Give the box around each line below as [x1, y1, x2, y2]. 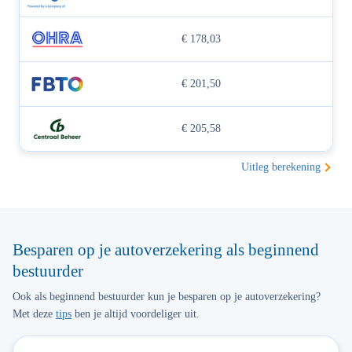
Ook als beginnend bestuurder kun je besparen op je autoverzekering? [13, 291, 321, 302]
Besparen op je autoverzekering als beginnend [13, 240, 319, 259]
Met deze [13, 308, 56, 320]
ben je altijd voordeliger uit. [71, 308, 200, 320]
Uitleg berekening [241, 161, 321, 173]
